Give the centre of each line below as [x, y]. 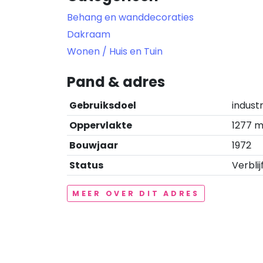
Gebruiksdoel [103, 105]
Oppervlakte [101, 125]
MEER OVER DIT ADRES [136, 193]
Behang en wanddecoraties [130, 17]
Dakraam [89, 34]
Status [86, 165]
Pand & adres [116, 82]
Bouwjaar [94, 145]
